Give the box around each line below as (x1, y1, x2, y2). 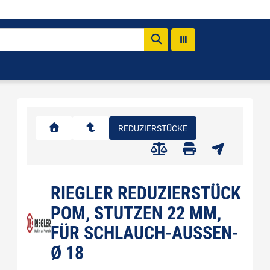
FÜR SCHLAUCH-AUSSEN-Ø (50, 222, 239, 243)
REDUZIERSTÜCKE (118, 123, 187, 133)
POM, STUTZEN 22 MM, (50, 202, 221, 224)
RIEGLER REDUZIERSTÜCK (50, 183, 241, 204)
